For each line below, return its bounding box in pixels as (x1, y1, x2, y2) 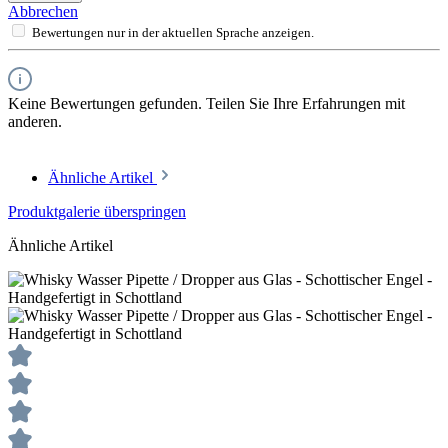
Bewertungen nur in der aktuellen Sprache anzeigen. (32, 25, 314, 41)
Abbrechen (8, 3, 78, 21)
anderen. (8, 113, 62, 131)
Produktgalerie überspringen (8, 203, 186, 221)
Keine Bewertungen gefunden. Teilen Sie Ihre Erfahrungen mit (8, 95, 405, 113)
